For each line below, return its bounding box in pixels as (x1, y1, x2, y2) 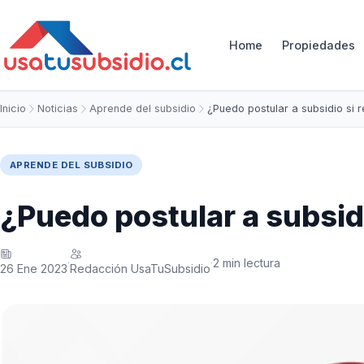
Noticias (37, 102, 78, 115)
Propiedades (282, 38, 356, 52)
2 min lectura (213, 255, 280, 270)
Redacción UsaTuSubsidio (70, 262, 210, 275)
